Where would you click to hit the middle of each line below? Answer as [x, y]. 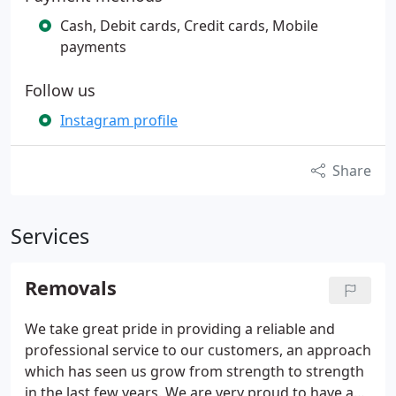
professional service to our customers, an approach [198, 350]
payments [93, 47]
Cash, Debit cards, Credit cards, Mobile [189, 26]
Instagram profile [119, 120]
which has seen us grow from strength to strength [194, 371]
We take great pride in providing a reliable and [180, 329]
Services [50, 236]
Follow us [60, 90]
